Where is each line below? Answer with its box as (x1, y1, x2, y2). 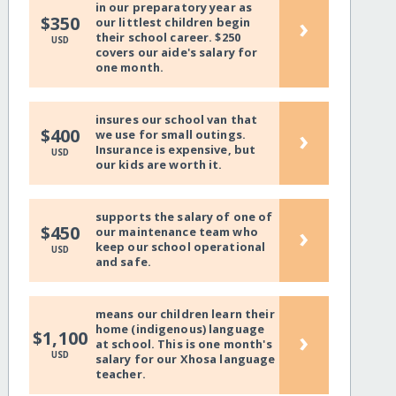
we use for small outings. (95, 126, 246, 143)
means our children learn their (95, 306, 275, 323)
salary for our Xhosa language (95, 351, 276, 368)
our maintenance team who (95, 224, 258, 240)
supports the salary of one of (95, 209, 273, 225)
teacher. (95, 366, 146, 383)
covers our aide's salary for (95, 44, 258, 61)
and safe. (95, 254, 151, 270)
